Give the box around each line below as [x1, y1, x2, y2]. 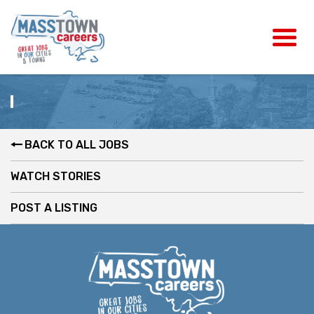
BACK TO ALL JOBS [25, 137, 129, 151]
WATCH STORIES [11, 169, 101, 183]
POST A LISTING [11, 200, 97, 214]
